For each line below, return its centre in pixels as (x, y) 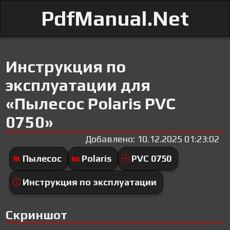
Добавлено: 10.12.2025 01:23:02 (152, 139)
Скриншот (37, 215)
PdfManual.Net (115, 18)
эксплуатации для (78, 85)
